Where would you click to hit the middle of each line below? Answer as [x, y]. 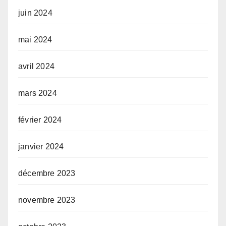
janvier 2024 [41, 146]
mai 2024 [35, 39]
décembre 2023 [47, 173]
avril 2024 [36, 66]
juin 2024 [35, 13]
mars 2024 [38, 93]
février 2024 [40, 120]
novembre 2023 [47, 200]
